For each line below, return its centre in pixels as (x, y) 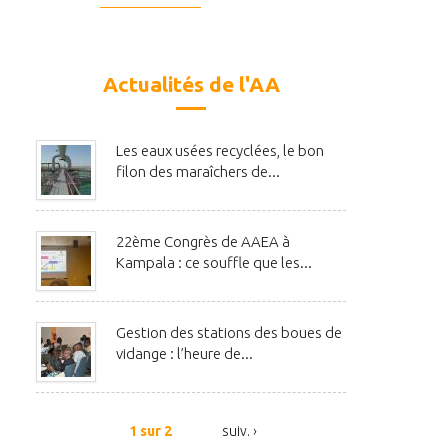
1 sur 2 (150, 431)
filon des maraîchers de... (198, 172)
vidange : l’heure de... (184, 354)
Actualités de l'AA (191, 84)
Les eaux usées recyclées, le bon (220, 151)
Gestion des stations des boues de (229, 333)
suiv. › (239, 431)
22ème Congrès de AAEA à (203, 242)
